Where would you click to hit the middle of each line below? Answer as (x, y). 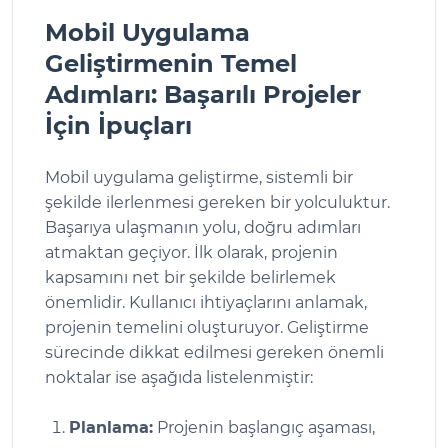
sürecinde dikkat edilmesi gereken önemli (214, 352)
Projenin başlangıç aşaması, (264, 427)
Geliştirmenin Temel (171, 63)
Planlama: (111, 427)
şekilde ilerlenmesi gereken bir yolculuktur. (217, 202)
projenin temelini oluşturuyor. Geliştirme (207, 327)
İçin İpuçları (118, 125)
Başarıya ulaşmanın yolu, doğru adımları (203, 227)
